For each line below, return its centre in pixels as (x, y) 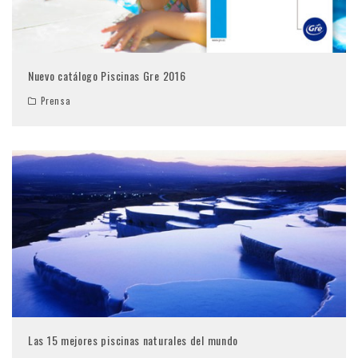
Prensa (56, 100)
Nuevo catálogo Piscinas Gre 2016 (107, 75)
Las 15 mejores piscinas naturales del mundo (133, 340)
